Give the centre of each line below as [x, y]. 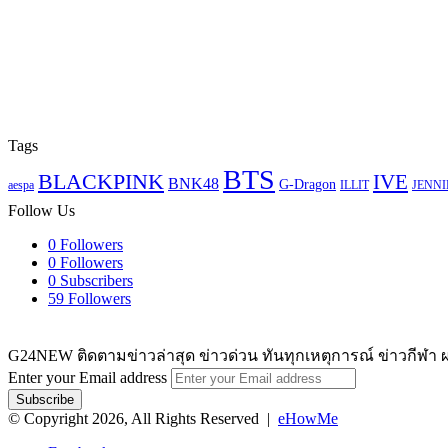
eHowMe [308, 418]
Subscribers [96, 280]
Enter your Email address [87, 377]
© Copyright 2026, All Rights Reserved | [143, 418]
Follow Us [41, 210]
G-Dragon [307, 183]
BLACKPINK [101, 181]
